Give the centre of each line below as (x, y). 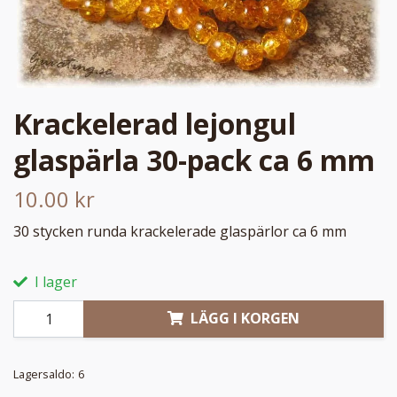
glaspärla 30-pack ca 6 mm (194, 160)
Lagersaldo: (44, 374)
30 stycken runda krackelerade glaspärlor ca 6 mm (180, 231)
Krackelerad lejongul (155, 123)
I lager (54, 281)
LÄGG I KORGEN (245, 319)
